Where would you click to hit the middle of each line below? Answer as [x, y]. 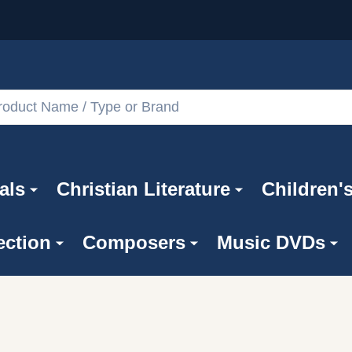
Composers [134, 242]
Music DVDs [271, 242]
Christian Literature [143, 189]
